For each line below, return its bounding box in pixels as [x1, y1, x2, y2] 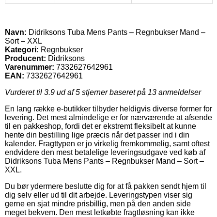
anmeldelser [156, 88, 201, 96]
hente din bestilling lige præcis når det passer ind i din [5, 130, 189, 139]
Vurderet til [5, 88, 44, 96]
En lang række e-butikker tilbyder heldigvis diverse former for [5, 104, 212, 113]
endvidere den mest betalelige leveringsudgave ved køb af [5, 148, 205, 156]
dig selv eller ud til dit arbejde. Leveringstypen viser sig [5, 190, 192, 199]
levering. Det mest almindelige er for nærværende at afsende [5, 113, 212, 122]
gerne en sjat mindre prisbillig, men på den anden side [5, 199, 191, 208]
